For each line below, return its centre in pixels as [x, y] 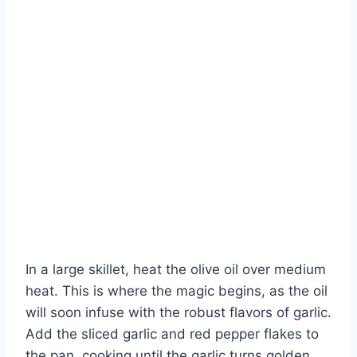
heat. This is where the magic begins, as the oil [177, 290]
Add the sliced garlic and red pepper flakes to [172, 333]
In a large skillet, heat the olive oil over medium [176, 269]
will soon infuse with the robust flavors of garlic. [178, 312]
